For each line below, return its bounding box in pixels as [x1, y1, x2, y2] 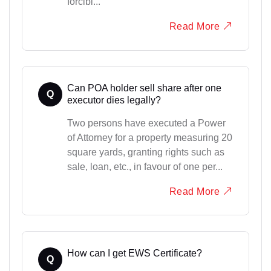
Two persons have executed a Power [67, 117, 226, 128]
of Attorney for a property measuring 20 [67, 132, 232, 143]
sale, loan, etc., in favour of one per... [67, 161, 223, 172]
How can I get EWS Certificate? [67, 247, 202, 258]
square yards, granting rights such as [67, 146, 224, 157]
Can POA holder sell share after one [67, 82, 221, 93]
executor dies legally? [67, 94, 161, 105]
